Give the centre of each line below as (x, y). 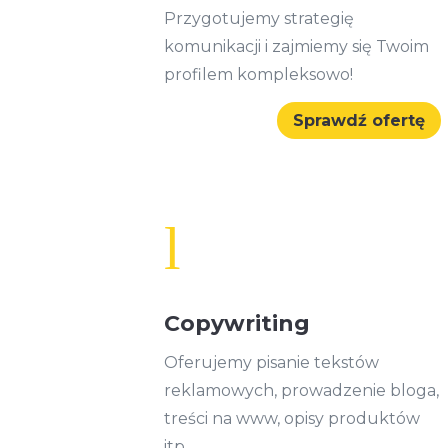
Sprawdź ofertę (359, 120)
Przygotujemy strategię (259, 19)
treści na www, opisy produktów (292, 418)
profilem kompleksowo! (259, 75)
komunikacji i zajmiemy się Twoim (297, 47)
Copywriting (237, 323)
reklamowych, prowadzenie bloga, (302, 390)
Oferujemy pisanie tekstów (272, 362)
